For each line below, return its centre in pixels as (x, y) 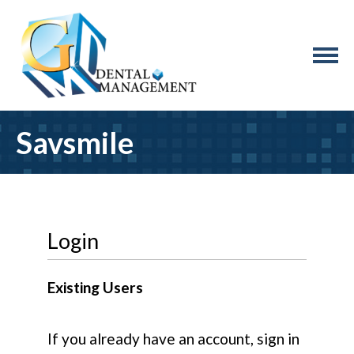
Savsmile (75, 142)
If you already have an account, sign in (173, 338)
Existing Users (95, 287)
